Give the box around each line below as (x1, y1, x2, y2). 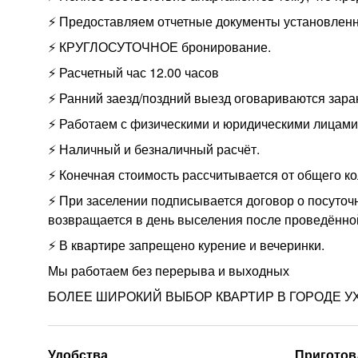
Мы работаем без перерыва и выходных (48, 261, 289, 280)
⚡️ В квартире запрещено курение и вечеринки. (48, 236, 324, 254)
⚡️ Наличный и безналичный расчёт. (48, 140, 260, 158)
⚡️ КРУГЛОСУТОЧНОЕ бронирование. (48, 38, 271, 56)
